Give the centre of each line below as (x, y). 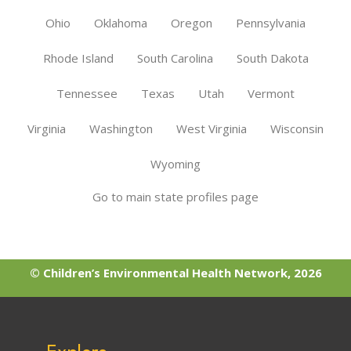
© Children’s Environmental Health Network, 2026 (175, 272)
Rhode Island (78, 58)
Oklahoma (121, 22)
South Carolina (175, 58)
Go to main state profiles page (175, 196)
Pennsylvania (271, 22)
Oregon (192, 22)
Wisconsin (297, 128)
